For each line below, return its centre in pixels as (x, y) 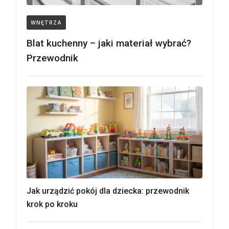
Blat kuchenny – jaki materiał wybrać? (109, 43)
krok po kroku (52, 204)
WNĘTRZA (46, 22)
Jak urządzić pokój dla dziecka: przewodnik (108, 191)
